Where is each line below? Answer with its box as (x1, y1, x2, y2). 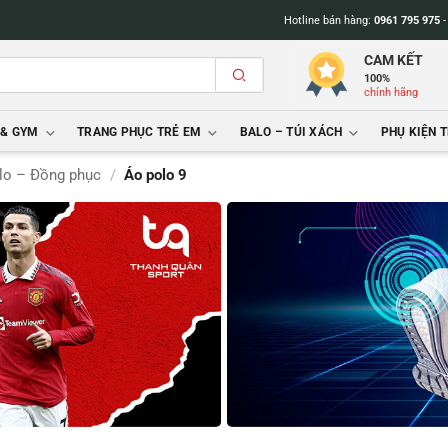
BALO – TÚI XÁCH (239, 125, 343, 139)
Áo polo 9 (124, 166, 188, 184)
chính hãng (364, 86, 419, 99)
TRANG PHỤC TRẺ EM (77, 125, 202, 139)
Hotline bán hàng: (283, 13, 374, 27)
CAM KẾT (364, 52, 424, 68)
